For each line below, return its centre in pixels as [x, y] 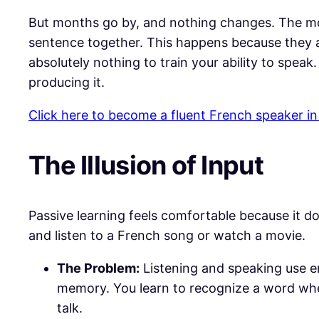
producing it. [67, 82]
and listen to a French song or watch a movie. [167, 235]
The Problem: [98, 268]
